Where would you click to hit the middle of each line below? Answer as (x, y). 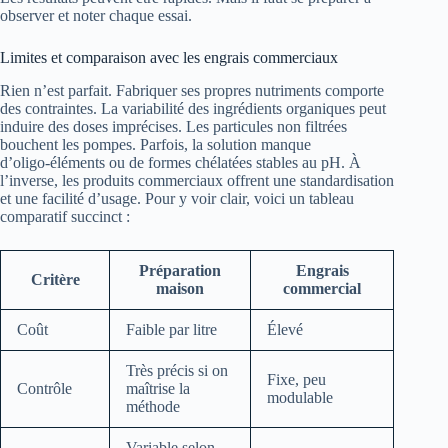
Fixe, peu (296, 379)
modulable (300, 397)
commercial (322, 288)
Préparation (180, 270)
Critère (55, 279)
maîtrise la (158, 388)
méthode (153, 406)
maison (180, 288)
